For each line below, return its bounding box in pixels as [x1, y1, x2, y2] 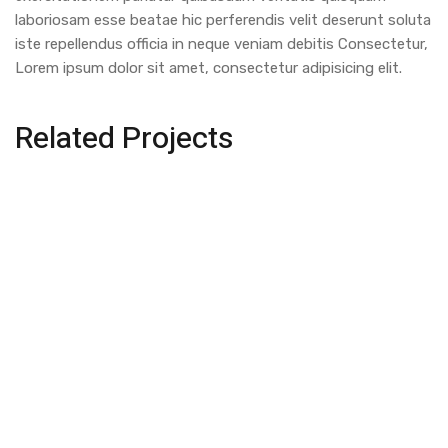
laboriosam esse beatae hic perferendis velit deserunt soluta [15, 10, 431, 29]
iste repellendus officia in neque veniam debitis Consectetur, [15, 34, 428, 53]
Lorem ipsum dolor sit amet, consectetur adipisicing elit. [15, 58, 402, 77]
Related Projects [15, 116, 233, 161]
